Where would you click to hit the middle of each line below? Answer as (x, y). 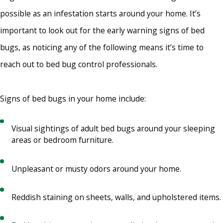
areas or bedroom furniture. (63, 140)
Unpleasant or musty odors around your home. (97, 168)
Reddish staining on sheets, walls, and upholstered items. (116, 197)
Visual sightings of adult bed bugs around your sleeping (113, 129)
